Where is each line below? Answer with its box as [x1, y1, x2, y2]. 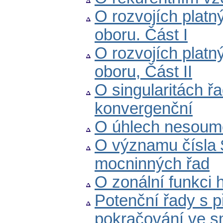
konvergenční [95, 100, 193, 118]
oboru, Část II [95, 63, 192, 81]
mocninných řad [95, 155, 210, 173]
